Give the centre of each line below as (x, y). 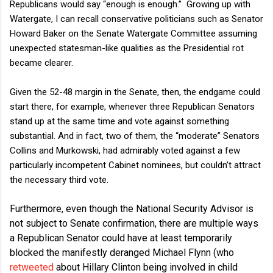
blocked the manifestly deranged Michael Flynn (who (122, 252)
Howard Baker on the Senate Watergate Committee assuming (133, 33)
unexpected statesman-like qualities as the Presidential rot (127, 48)
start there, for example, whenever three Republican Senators (132, 106)
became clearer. (41, 62)
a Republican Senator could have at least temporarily (121, 238)
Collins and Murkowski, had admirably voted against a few (125, 150)
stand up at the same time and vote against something (119, 121)
